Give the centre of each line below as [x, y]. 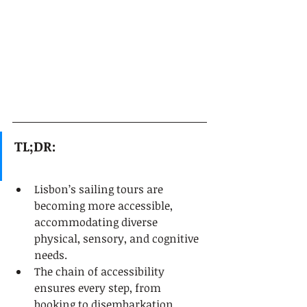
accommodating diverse [97, 222]
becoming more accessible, [105, 206]
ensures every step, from [99, 288]
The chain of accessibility [101, 271]
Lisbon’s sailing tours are [100, 189]
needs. [51, 255]
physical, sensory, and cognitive [118, 238]
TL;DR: [35, 146]
